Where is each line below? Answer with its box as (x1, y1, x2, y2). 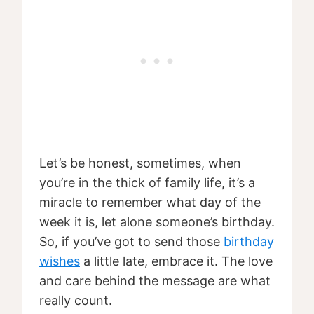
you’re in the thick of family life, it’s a (39, 175, 255, 191)
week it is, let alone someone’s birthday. (39, 214, 275, 230)
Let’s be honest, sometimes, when (39, 156, 241, 171)
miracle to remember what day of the (39, 195, 261, 210)
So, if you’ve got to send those (39, 234, 224, 250)
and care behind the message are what (39, 273, 271, 289)
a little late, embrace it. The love (80, 254, 273, 269)
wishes (39, 254, 80, 269)
